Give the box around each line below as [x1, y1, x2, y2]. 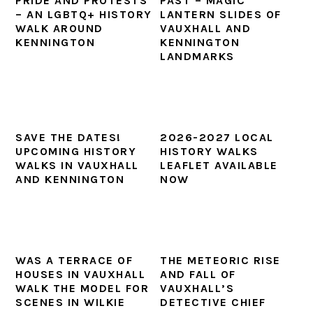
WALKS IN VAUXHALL [15, 159, 139, 172]
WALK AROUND [15, 22, 103, 35]
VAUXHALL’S [160, 282, 235, 295]
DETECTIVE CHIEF [160, 296, 266, 309]
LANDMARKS [160, 50, 235, 63]
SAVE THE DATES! [15, 131, 122, 144]
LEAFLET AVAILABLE [160, 159, 278, 172]
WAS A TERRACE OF [15, 254, 133, 267]
